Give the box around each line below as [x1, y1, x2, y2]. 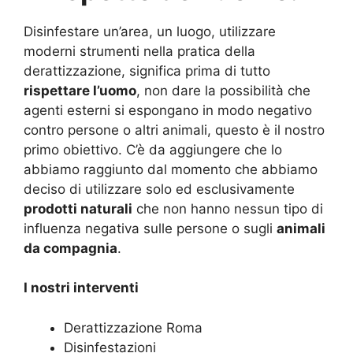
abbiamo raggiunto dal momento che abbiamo [24, 161, 318, 177]
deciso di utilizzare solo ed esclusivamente [24, 180, 295, 197]
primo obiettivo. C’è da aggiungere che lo [24, 141, 282, 158]
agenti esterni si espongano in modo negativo [24, 102, 312, 118]
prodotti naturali [24, 200, 132, 217]
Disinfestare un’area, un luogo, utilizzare [24, 23, 276, 39]
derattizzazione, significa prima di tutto [24, 62, 270, 79]
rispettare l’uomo [24, 82, 136, 98]
